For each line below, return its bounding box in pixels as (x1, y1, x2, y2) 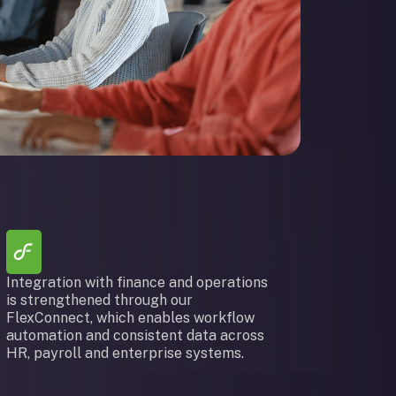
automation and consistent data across (5, 327, 264, 344)
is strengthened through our (5, 292, 193, 308)
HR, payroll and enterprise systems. (5, 345, 244, 362)
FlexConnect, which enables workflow (5, 309, 255, 326)
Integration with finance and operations (5, 274, 268, 291)
